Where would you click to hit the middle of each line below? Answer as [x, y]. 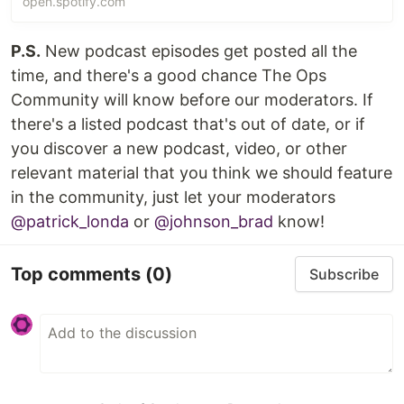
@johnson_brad [214, 222]
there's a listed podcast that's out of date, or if [188, 124]
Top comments [78, 274]
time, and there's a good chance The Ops [169, 76]
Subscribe [344, 275]
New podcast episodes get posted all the [199, 51]
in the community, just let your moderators [173, 197]
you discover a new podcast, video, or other [179, 149]
